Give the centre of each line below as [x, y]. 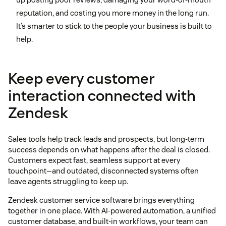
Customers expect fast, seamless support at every [94, 160]
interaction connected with [102, 96]
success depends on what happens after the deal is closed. [109, 150]
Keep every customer [81, 79]
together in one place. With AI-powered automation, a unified [112, 211]
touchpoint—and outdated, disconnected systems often [103, 171]
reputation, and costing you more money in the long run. [112, 13]
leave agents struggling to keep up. [68, 182]
